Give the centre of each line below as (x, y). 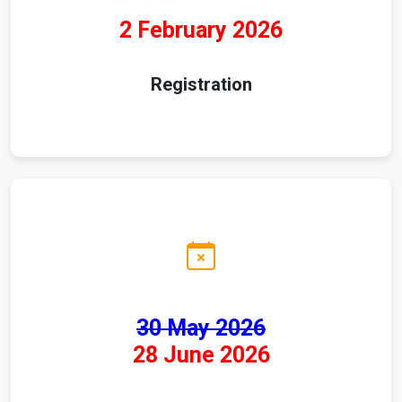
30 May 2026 (201, 328)
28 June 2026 (201, 355)
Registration (201, 85)
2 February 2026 (201, 31)
